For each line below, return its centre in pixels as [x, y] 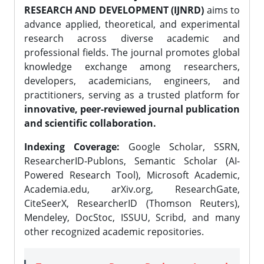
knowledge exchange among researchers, [132, 67]
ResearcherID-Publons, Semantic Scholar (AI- [132, 161]
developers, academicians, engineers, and [132, 81]
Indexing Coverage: [72, 147]
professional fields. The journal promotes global [132, 52]
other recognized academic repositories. [114, 232]
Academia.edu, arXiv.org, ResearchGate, [132, 189]
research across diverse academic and [132, 38]
